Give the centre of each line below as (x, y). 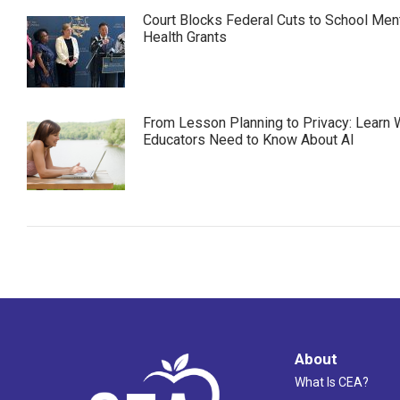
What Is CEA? (331, 382)
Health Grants (185, 37)
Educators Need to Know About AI (249, 139)
